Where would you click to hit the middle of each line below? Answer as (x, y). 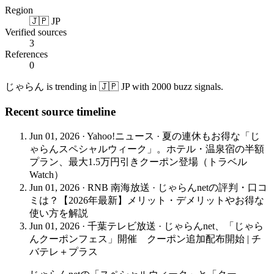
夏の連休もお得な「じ (211, 136)
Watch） (46, 174)
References (26, 54)
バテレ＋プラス (64, 251)
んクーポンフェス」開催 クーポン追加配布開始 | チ (145, 239)
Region (19, 10)
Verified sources (36, 32)
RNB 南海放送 (119, 187)
